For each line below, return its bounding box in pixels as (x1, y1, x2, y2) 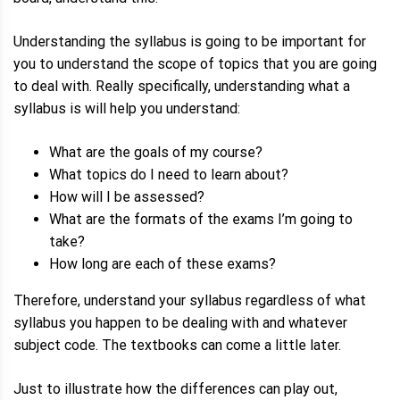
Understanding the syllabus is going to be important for (13, 32, 366, 50)
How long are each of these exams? (49, 254, 276, 272)
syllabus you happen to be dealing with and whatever (13, 313, 347, 331)
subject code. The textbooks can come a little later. (13, 336, 341, 354)
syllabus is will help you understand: (13, 99, 240, 117)
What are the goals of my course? (49, 143, 262, 161)
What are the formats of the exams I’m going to (49, 210, 353, 228)
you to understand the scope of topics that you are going (13, 54, 377, 72)
